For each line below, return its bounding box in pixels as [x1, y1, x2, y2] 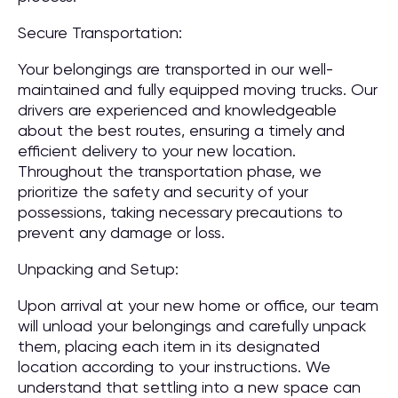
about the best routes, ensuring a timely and [18, 121, 345, 139]
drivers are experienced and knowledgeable [18, 100, 337, 119]
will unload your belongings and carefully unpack [18, 316, 366, 335]
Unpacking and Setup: [18, 259, 179, 278]
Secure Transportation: [18, 23, 182, 42]
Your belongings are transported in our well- [18, 60, 333, 78]
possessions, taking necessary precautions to [18, 203, 343, 221]
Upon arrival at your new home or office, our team [18, 296, 378, 314]
